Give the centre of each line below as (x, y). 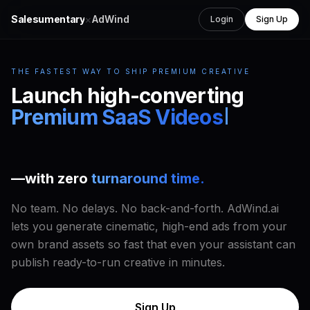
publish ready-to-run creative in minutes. (118, 262)
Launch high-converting (128, 95)
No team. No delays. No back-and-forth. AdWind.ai (145, 208)
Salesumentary (48, 19)
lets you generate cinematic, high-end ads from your (149, 226)
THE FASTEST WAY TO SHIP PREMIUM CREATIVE (130, 71)
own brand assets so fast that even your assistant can (153, 244)
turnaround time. (148, 179)
